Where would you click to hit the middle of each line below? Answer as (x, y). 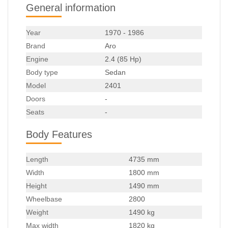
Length (37, 159)
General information (71, 8)
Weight (37, 212)
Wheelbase (44, 199)
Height (36, 186)
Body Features (59, 134)
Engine (37, 59)
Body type (42, 72)
